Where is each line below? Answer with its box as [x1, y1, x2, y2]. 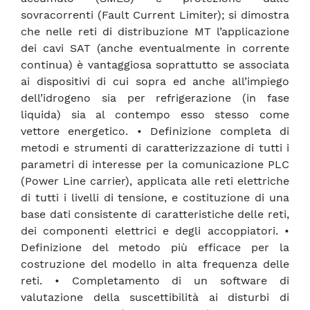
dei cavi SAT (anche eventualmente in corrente [21, 42, 289, 55]
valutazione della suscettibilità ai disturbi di [21, 291, 289, 304]
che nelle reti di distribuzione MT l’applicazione [21, 25, 289, 39]
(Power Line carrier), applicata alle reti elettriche [21, 174, 289, 188]
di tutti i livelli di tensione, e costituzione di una [21, 191, 289, 205]
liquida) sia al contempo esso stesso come [21, 108, 289, 122]
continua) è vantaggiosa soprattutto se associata [21, 58, 289, 72]
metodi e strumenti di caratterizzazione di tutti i [21, 141, 289, 155]
